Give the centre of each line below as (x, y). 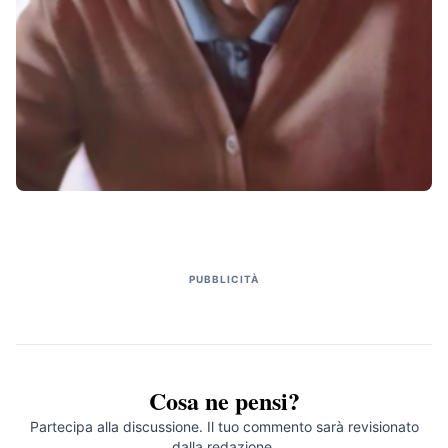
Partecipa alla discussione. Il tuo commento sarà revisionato (224, 426)
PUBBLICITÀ (224, 278)
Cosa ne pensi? (224, 400)
